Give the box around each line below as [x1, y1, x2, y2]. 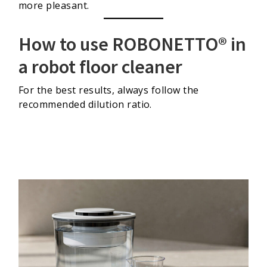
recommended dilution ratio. [18, 97, 152, 111]
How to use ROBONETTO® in [18, 32, 246, 56]
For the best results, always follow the [18, 83, 199, 97]
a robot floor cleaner [18, 54, 182, 79]
